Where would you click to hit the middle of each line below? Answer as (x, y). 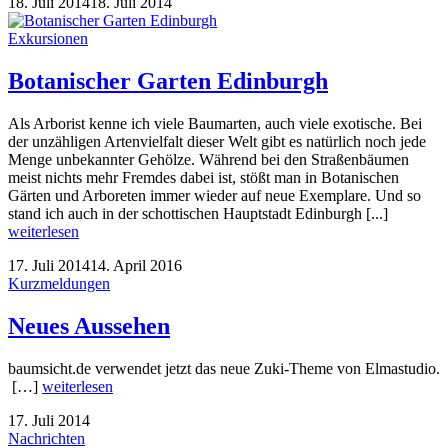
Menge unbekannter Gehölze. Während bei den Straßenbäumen (208, 160)
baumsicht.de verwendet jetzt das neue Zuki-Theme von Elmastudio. (224, 368)
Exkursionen (48, 39)
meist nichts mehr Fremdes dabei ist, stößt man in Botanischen (203, 178)
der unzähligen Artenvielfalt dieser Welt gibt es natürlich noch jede (217, 142)
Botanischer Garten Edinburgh (168, 81)
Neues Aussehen (89, 325)
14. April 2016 (136, 266)
